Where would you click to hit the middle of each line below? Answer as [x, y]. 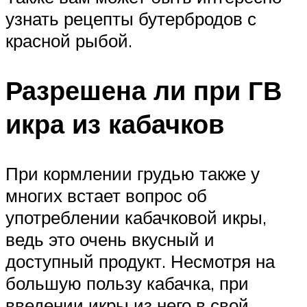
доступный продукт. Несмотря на [140, 261]
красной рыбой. [69, 41]
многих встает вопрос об [106, 196]
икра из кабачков [115, 124]
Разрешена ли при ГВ [144, 90]
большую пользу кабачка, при [127, 283]
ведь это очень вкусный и [110, 240]
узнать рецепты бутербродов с [131, 19]
